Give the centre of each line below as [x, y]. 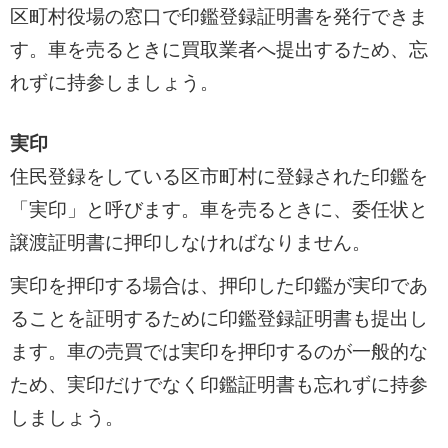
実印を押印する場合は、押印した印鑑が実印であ [218, 285]
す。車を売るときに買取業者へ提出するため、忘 [218, 49]
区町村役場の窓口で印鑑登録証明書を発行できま [218, 16]
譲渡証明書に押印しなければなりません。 [190, 243]
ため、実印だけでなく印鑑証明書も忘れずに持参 [218, 384]
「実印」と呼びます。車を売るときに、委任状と [218, 210]
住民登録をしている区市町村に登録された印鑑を [218, 177]
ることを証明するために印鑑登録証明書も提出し [218, 318]
